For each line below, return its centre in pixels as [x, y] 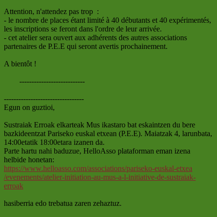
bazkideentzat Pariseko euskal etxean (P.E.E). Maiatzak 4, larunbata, [108, 133]
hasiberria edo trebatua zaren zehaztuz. [63, 203]
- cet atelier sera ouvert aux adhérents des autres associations [95, 37]
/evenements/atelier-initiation [47, 177]
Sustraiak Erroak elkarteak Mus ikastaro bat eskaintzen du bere [100, 124]
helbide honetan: [29, 159]
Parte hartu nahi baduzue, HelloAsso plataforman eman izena [97, 151]
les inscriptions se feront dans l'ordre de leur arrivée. [83, 29]
